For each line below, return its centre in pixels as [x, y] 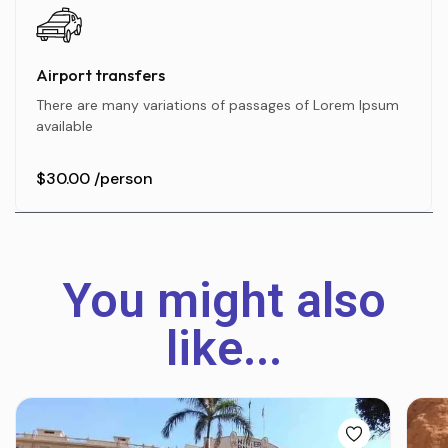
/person [123, 178]
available [64, 125]
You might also [224, 300]
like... [224, 348]
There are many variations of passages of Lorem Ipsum [217, 104]
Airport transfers [100, 74]
